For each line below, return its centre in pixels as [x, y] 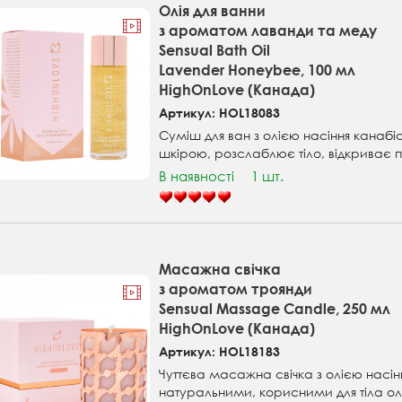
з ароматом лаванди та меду [268, 31]
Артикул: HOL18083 [220, 113]
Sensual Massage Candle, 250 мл [275, 309]
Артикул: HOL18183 [220, 352]
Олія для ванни [213, 11]
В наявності [197, 176]
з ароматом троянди [236, 289]
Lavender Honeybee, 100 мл [258, 70]
